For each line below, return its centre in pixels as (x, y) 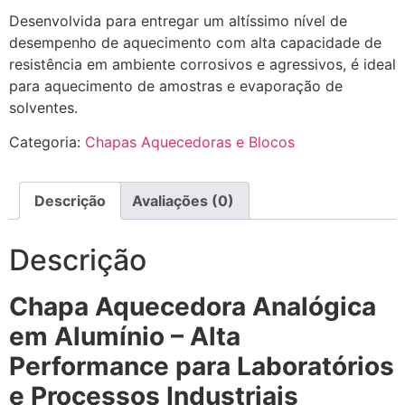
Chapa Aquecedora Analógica (193, 307)
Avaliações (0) (183, 201)
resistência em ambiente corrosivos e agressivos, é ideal (202, 64)
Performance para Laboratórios (202, 367)
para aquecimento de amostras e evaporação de (176, 85)
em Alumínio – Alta (125, 337)
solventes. (43, 107)
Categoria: (47, 142)
